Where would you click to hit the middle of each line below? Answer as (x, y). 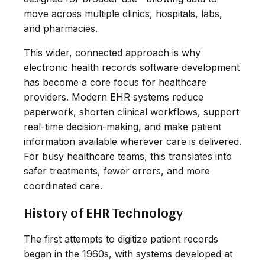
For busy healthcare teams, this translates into (128, 156)
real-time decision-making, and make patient (122, 126)
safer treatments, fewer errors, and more (117, 171)
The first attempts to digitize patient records (121, 239)
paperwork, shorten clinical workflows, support (131, 112)
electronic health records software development (132, 67)
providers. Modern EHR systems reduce (114, 97)
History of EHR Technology (103, 212)
